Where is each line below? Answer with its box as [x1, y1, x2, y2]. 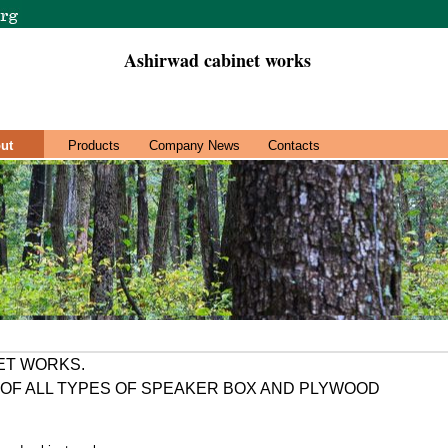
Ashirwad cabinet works [123, 47, 311, 73]
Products [68, 138, 120, 153]
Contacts [268, 138, 320, 153]
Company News [148, 138, 240, 153]
